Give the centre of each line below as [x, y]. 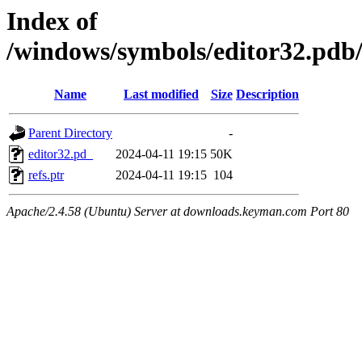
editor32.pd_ [61, 154]
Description [267, 95]
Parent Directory [70, 133]
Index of [52, 21]
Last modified [161, 95]
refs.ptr [46, 175]
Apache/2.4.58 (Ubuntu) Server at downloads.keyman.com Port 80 [178, 212]
